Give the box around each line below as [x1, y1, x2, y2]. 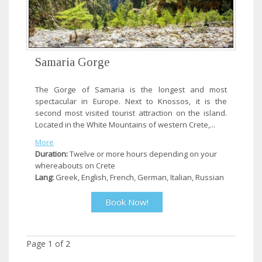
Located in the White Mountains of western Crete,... [35, 119, 215, 130]
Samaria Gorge [35, 56, 109, 69]
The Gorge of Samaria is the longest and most [35, 84, 227, 95]
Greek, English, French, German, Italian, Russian [54, 172, 224, 183]
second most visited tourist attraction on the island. [35, 108, 227, 119]
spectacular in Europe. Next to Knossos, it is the [35, 96, 227, 107]
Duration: [35, 149, 68, 160]
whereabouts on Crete [35, 160, 115, 171]
